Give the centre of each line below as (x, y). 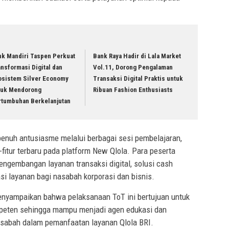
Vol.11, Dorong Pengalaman (133, 67)
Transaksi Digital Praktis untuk (138, 79)
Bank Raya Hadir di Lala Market (137, 56)
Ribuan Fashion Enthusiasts (133, 90)
